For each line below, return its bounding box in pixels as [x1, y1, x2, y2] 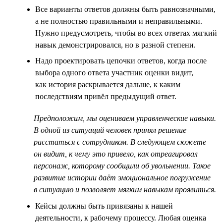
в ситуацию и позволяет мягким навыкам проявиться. [34, 185, 216, 194]
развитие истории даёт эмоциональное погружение [34, 173, 211, 182]
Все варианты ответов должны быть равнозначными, [35, 4, 216, 13]
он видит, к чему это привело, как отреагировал [34, 149, 198, 158]
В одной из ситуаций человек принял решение [34, 125, 186, 134]
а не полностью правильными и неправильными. [35, 16, 202, 25]
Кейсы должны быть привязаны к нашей [35, 201, 173, 210]
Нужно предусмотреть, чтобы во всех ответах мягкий [35, 28, 217, 37]
